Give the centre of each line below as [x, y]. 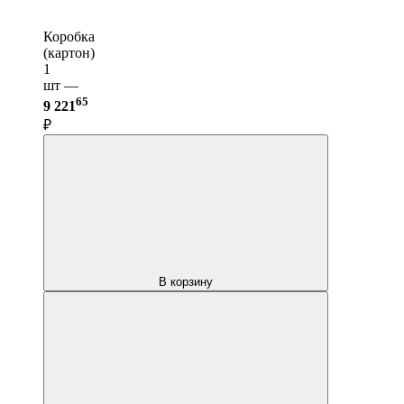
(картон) [69, 53]
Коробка [69, 37]
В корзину [186, 281]
